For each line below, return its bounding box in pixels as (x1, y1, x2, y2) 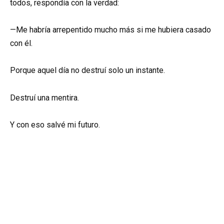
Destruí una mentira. (10, 92, 79, 102)
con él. (10, 38, 32, 48)
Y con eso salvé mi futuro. (10, 119, 100, 129)
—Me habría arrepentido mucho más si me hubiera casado (10, 25, 211, 35)
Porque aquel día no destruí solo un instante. (10, 65, 165, 75)
